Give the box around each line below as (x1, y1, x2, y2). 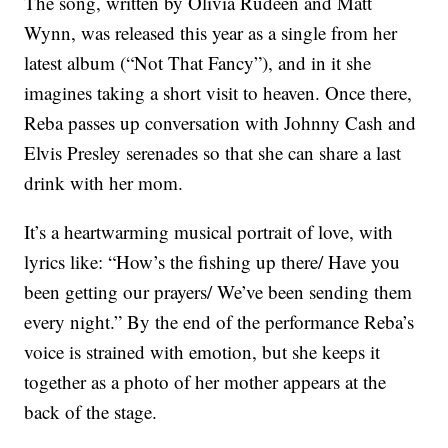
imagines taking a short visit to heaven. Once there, (24, 80, 413, 106)
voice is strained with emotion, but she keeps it (24, 339, 381, 365)
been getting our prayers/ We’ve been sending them (24, 279, 413, 305)
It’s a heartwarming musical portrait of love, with (24, 219, 394, 245)
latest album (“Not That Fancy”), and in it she (24, 50, 372, 76)
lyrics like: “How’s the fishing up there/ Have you (24, 249, 401, 275)
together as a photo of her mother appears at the (24, 369, 387, 395)
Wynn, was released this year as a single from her (24, 20, 398, 46)
